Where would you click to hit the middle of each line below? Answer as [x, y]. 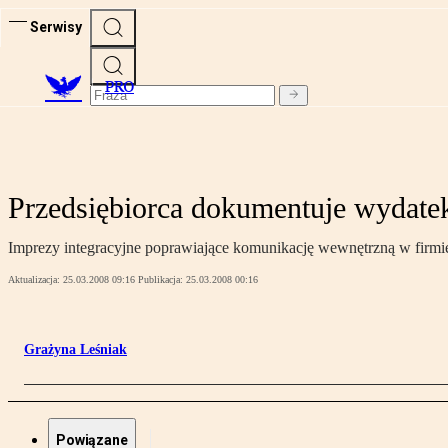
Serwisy [56, 26]
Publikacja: [162, 280]
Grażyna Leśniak [75, 350]
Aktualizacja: [35, 280]
